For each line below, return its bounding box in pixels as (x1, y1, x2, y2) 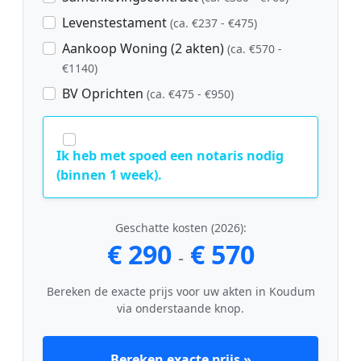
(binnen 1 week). (56, 166, 162, 185)
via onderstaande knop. (117, 301, 244, 317)
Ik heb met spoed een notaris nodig (56, 147, 284, 165)
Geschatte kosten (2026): (114, 220, 247, 236)
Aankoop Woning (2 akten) (62, 39, 227, 58)
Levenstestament (62, 14, 170, 32)
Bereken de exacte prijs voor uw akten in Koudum (46, 284, 315, 300)
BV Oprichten (62, 85, 147, 103)
